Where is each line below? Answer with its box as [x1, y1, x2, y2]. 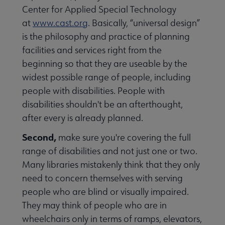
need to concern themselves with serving [22, 172, 183, 184]
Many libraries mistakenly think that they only [22, 159, 200, 171]
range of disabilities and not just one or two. [22, 145, 197, 157]
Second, [22, 131, 56, 144]
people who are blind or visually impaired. [22, 186, 189, 198]
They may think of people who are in [22, 199, 167, 211]
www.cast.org [33, 17, 88, 29]
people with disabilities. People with [22, 85, 165, 97]
